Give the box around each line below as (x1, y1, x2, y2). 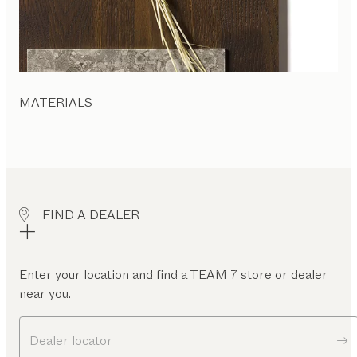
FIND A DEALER (42, 206, 139, 225)
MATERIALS (19, 93, 92, 112)
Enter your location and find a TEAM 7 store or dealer (19, 265, 328, 284)
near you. (19, 284, 71, 304)
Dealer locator (29, 331, 112, 350)
